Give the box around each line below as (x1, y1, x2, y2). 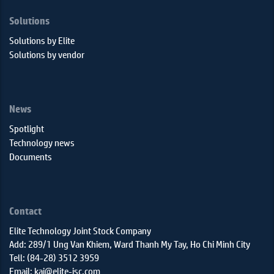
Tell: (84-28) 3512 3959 (9, 251, 99, 264)
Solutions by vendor (9, 48, 84, 61)
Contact (9, 204, 42, 218)
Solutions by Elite (9, 34, 75, 46)
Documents (9, 150, 52, 163)
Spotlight (9, 122, 44, 135)
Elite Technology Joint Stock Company (9, 224, 151, 237)
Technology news (9, 136, 75, 149)
